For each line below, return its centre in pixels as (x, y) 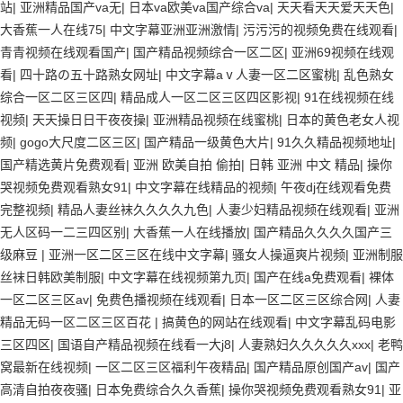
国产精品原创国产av (311, 367)
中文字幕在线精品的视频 (204, 187)
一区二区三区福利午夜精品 (171, 367)
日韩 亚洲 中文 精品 (304, 165)
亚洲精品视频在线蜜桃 (216, 120)
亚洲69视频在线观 (343, 52)
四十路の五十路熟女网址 (89, 75)
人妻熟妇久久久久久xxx (304, 345)
